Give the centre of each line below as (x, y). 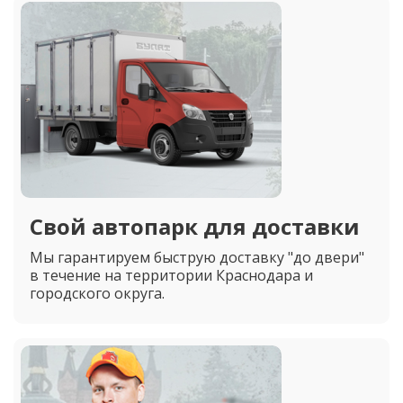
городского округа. (97, 293)
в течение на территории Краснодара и (171, 275)
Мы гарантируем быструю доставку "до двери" (197, 257)
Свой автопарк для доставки (195, 226)
